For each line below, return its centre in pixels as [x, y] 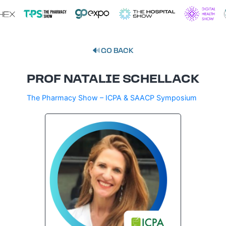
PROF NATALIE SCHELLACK [113, 80]
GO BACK [117, 51]
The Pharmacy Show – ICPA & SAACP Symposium [112, 98]
